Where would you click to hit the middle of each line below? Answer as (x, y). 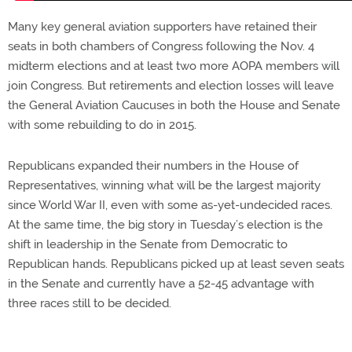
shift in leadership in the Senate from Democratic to (148, 244)
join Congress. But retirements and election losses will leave (171, 86)
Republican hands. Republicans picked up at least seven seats (176, 264)
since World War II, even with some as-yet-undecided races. (170, 205)
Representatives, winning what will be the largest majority (164, 185)
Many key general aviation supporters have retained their (162, 27)
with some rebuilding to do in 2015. (102, 125)
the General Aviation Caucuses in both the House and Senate (174, 105)
